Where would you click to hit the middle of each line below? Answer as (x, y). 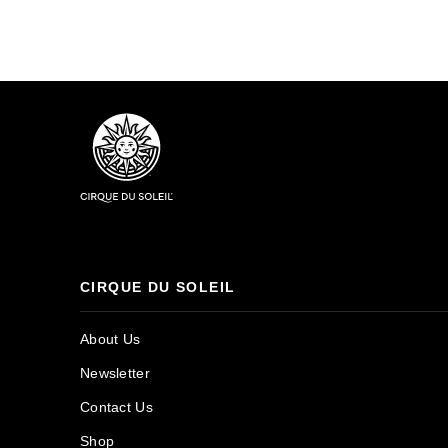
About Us (110, 338)
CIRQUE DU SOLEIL (158, 286)
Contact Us (116, 406)
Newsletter (115, 372)
